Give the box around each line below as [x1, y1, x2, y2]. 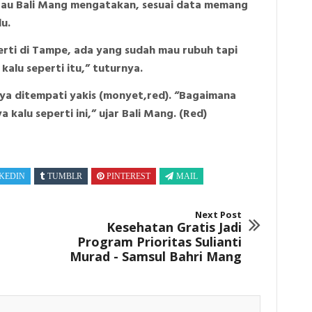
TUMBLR [47, 171, 82, 181]
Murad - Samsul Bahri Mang [69, 248, 242, 265]
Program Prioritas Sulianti [77, 233, 242, 251]
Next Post [194, 208, 242, 221]
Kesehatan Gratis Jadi [106, 219, 242, 236]
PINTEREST [107, 171, 150, 181]
